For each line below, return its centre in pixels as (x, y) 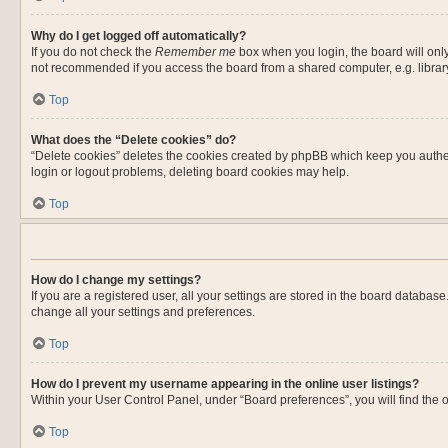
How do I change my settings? (116, 280)
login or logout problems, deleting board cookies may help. (190, 172)
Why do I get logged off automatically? (138, 36)
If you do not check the (93, 52)
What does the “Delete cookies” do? (133, 140)
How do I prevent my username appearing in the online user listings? (225, 384)
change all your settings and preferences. (143, 312)
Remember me (195, 52)
